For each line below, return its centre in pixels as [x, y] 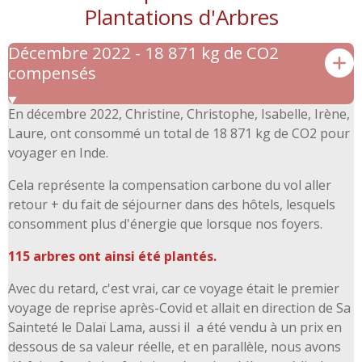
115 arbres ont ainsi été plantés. [112, 257]
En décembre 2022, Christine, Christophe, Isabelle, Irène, [179, 114]
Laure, [29, 134]
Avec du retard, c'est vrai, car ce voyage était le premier [174, 289]
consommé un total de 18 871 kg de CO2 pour [210, 134]
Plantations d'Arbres [181, 17]
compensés [52, 72]
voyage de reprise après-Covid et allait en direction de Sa [179, 308]
